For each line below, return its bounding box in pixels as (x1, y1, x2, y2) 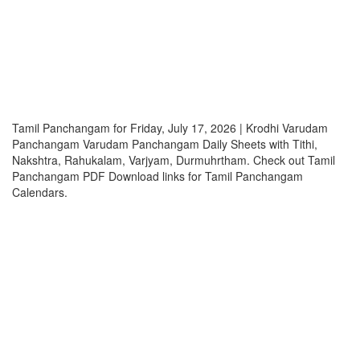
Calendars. (12, 184, 67, 200)
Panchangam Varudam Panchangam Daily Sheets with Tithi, (12, 136, 317, 152)
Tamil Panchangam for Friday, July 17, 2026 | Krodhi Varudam (12, 120, 328, 136)
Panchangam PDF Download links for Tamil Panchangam (12, 168, 303, 184)
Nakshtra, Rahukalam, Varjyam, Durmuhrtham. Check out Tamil (12, 152, 335, 168)
